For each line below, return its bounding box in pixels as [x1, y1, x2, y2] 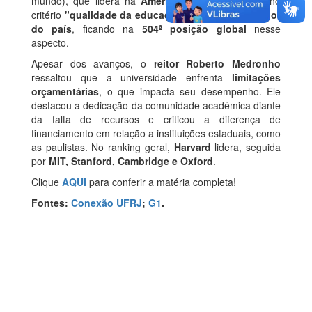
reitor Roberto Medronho [153, 56, 281, 71]
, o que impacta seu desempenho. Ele [99, 84, 281, 99]
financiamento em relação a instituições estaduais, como [31, 126, 281, 141]
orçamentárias [31, 84, 99, 99]
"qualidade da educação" [64, 8, 187, 22]
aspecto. [31, 36, 69, 50]
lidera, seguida [210, 140, 281, 155]
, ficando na [72, 22, 134, 36]
